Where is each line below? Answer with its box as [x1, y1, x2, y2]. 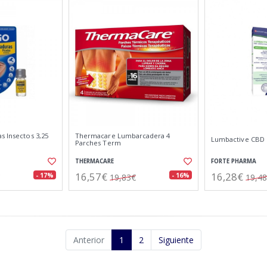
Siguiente [159, 234, 194, 246]
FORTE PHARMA [211, 157, 256, 165]
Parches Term [75, 138, 121, 147]
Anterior [73, 234, 104, 246]
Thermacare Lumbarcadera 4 [75, 131, 170, 140]
